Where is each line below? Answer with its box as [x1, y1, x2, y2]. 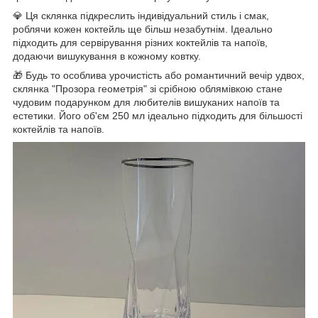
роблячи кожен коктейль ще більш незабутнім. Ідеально [13, 23, 273, 35]
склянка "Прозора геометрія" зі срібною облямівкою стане [13, 83, 283, 95]
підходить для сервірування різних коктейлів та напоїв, [13, 37, 268, 49]
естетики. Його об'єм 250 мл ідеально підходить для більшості [13, 110, 302, 122]
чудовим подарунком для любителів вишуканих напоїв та [13, 97, 280, 109]
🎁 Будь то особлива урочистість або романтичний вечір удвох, [13, 70, 305, 82]
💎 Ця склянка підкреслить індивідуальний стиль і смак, [13, 10, 269, 22]
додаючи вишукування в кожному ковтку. [13, 50, 201, 62]
